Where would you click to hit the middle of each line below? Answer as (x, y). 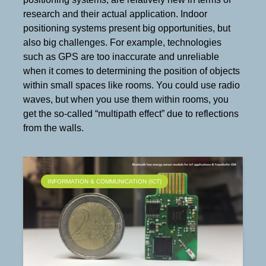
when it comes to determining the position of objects (132, 71)
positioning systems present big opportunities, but (127, 28)
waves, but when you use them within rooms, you (126, 99)
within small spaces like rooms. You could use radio (132, 85)
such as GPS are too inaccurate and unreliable (121, 57)
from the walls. (53, 128)
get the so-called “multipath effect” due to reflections (131, 114)
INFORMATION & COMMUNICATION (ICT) (104, 181)
